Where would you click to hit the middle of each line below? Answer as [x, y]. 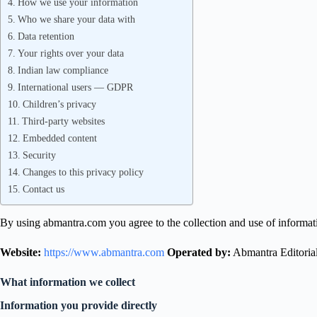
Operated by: [199, 252]
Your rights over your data [70, 53]
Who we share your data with [76, 19]
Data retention [46, 36]
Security [39, 155]
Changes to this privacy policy [83, 172]
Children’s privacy [59, 104]
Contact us [43, 189]
